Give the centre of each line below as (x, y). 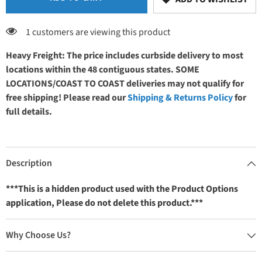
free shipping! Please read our (67, 97)
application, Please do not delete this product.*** (104, 203)
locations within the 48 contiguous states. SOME (103, 69)
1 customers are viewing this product (98, 32)
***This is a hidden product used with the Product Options (122, 189)
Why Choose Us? (38, 235)
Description (29, 163)
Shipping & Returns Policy (180, 97)
